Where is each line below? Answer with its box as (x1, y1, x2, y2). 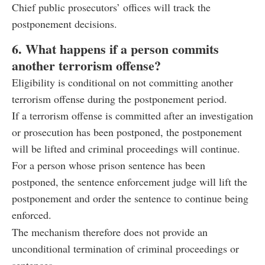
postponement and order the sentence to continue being (12, 191, 248, 206)
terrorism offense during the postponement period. (12, 92, 227, 106)
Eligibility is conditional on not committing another (12, 75, 233, 90)
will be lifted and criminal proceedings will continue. (12, 141, 240, 156)
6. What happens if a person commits (12, 39, 219, 59)
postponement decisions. (12, 17, 117, 31)
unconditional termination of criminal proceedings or (12, 241, 239, 256)
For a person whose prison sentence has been (12, 158, 205, 173)
